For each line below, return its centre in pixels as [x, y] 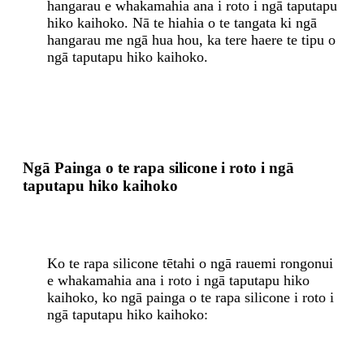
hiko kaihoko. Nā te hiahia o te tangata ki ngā [182, 22]
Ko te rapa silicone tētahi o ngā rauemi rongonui [190, 264]
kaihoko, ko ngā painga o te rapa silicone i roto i [191, 298]
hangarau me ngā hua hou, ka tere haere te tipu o [191, 39]
